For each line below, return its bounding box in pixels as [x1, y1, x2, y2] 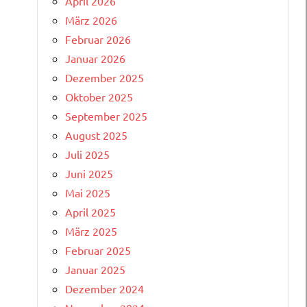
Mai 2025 [65, 185, 110, 199]
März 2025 [65, 223, 117, 238]
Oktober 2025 [65, 89, 133, 103]
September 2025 [65, 108, 147, 123]
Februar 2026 [65, 32, 131, 46]
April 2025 [65, 204, 116, 219]
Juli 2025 [65, 147, 110, 161]
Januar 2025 [65, 262, 125, 276]
